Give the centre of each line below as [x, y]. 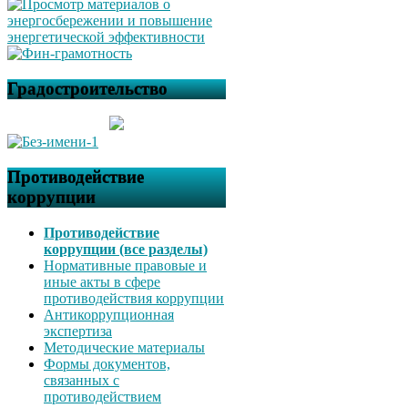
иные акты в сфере [102, 281]
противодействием [102, 396]
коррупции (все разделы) [126, 249]
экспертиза [78, 331]
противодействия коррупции [134, 298]
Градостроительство [87, 88]
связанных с [82, 380]
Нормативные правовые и [125, 265]
